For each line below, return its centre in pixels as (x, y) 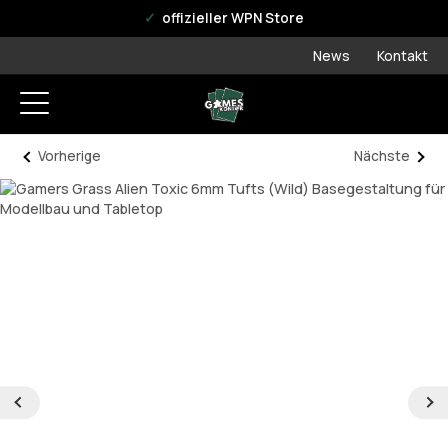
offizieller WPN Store (231, 17)
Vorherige (69, 156)
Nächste (382, 156)
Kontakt (402, 55)
